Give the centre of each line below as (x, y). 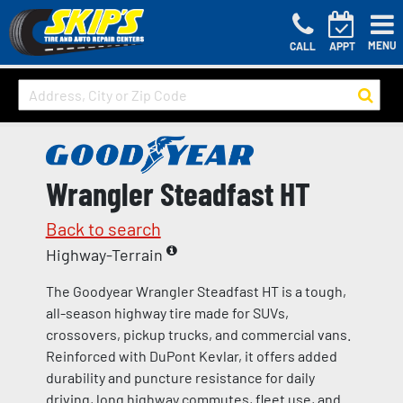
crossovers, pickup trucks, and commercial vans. (198, 334)
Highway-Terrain (106, 254)
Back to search (103, 228)
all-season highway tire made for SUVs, (167, 312)
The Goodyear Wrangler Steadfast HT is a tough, (196, 291)
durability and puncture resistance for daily (180, 377)
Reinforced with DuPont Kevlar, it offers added (191, 355)
